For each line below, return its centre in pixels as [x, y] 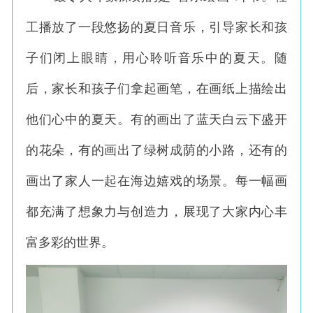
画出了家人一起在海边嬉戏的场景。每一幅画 [156, 181]
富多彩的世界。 [70, 243]
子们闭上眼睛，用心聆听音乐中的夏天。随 [156, 58]
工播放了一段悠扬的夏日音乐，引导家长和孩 [156, 28]
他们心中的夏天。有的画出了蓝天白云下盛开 [156, 120]
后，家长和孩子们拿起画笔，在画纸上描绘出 [156, 89]
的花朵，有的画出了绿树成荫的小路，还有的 [156, 151]
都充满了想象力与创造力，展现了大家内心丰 [156, 212]
